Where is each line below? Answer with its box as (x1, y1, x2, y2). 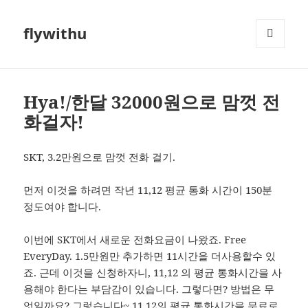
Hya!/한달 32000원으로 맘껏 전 (23, 89, 280, 115)
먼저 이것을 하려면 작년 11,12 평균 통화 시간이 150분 (23, 183, 273, 197)
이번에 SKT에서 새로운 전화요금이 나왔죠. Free (23, 232, 247, 247)
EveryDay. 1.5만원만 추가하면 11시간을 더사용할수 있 (23, 249, 276, 263)
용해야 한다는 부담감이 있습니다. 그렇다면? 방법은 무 (23, 282, 275, 296)
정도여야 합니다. (23, 199, 102, 214)
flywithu (23, 23, 87, 44)
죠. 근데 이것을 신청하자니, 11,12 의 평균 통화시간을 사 (23, 265, 283, 280)
